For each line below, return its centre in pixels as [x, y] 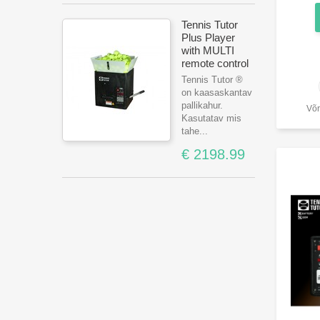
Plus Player [208, 37]
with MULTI [208, 50]
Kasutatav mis [211, 118]
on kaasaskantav [217, 92]
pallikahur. [202, 105]
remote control [215, 63]
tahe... [195, 131]
